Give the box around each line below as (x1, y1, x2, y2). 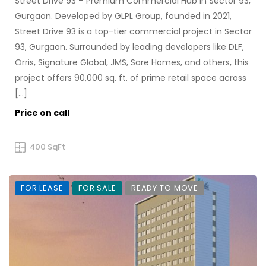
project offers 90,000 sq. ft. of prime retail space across (15, 72, 246, 84)
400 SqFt (30, 141, 65, 153)
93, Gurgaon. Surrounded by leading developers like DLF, (15, 41, 244, 53)
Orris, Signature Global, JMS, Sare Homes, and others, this (15, 56, 249, 69)
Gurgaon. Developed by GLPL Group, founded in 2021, (15, 10, 232, 23)
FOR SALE (78, 182, 116, 194)
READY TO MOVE (131, 182, 199, 194)
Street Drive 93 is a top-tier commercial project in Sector (15, 26, 252, 38)
